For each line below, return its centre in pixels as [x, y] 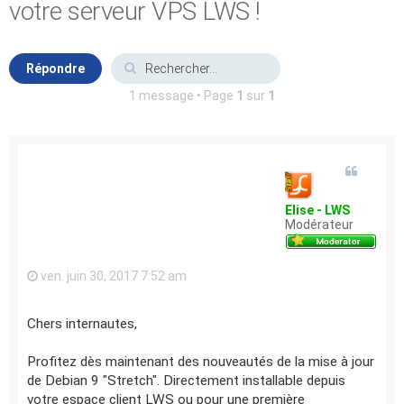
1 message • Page [183, 96]
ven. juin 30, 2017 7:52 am [112, 276]
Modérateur [319, 225]
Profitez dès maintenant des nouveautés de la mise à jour [201, 362]
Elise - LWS [317, 210]
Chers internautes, [82, 324]
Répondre [55, 69]
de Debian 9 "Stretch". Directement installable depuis [186, 381]
